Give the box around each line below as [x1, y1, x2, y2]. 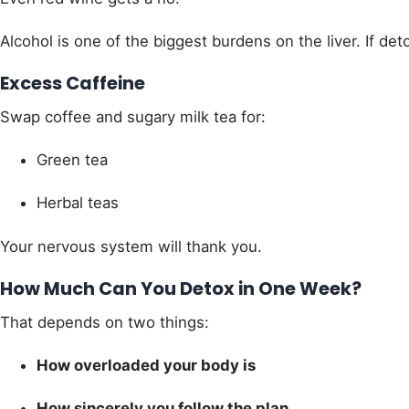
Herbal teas [37, 194, 119, 213]
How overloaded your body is [37, 355, 256, 374]
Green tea [37, 151, 108, 170]
